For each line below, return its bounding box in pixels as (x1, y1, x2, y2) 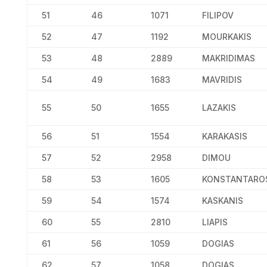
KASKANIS (201, 195, 243, 206)
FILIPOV (201, 10, 234, 20)
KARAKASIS (201, 131, 247, 141)
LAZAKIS (201, 103, 236, 113)
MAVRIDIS (201, 74, 242, 85)
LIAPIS (201, 217, 228, 227)
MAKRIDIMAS (201, 53, 255, 63)
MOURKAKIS (201, 32, 252, 42)
